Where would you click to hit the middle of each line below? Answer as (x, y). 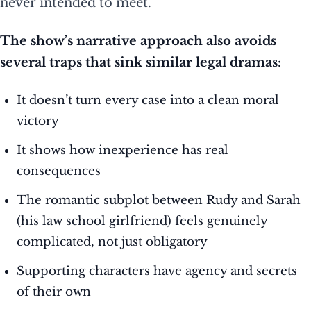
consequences (59, 171)
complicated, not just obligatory (112, 242)
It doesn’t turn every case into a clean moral (148, 101)
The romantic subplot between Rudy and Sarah (159, 201)
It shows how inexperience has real (123, 151)
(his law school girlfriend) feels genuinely (142, 221)
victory (38, 121)
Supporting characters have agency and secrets (157, 271)
